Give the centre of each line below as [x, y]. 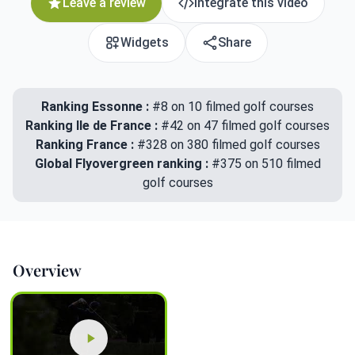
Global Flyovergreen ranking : [123, 163]
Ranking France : [86, 144]
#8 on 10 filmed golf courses [231, 106]
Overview [47, 269]
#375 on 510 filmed [266, 163]
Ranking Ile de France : [93, 125]
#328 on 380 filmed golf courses [228, 144]
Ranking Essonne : [95, 106]
